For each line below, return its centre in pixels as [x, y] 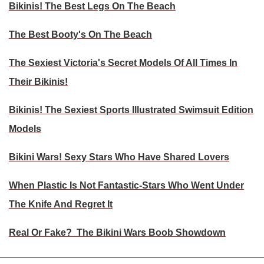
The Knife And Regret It [61, 204]
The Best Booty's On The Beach [80, 35]
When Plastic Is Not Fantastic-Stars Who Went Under [126, 186]
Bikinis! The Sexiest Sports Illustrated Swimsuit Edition [131, 110]
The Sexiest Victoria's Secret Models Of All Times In [123, 63]
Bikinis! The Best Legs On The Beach [92, 6]
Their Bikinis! [38, 82]
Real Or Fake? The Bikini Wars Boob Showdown [117, 233]
